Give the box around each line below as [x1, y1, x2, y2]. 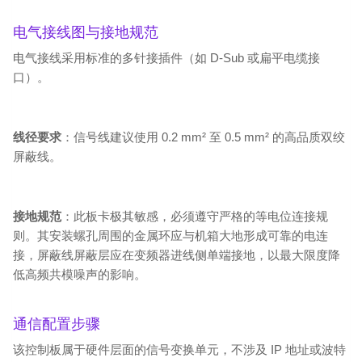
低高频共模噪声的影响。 [13, 267, 146, 281]
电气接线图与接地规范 [13, 24, 158, 40]
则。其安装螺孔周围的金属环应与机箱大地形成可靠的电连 [13, 229, 328, 242]
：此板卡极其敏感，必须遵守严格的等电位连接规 [61, 209, 328, 223]
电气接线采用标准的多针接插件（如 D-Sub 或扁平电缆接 [13, 51, 320, 65]
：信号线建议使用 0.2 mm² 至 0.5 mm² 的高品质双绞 [61, 130, 345, 144]
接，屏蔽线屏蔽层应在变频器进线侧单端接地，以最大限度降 [13, 248, 340, 262]
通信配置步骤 [13, 316, 100, 332]
